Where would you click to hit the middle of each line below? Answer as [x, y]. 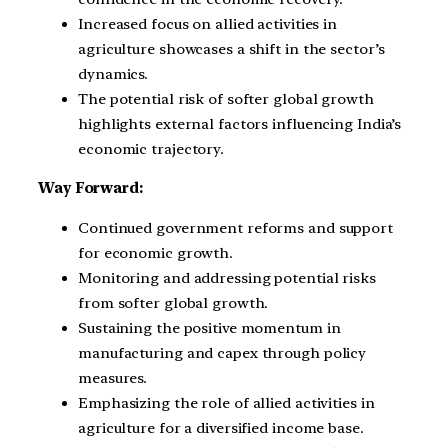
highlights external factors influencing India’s [240, 123]
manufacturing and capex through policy [222, 353]
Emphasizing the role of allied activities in [226, 403]
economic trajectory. [151, 148]
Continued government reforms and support [235, 228]
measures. [113, 378]
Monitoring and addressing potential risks [227, 278]
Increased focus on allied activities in [208, 23]
